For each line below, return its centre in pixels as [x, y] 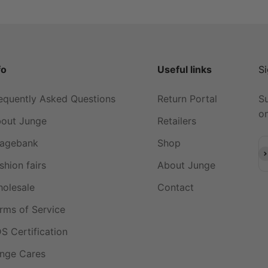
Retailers [176, 121]
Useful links [184, 69]
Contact [175, 187]
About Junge [186, 165]
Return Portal [187, 98]
